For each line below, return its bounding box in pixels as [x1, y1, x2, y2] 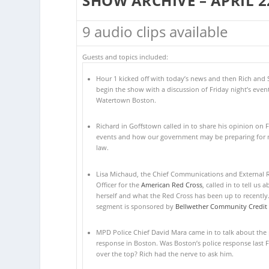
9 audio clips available [82, 22, 228, 42]
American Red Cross [141, 180, 202, 189]
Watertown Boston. [95, 95, 156, 104]
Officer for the [95, 180, 141, 189]
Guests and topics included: [82, 53, 169, 62]
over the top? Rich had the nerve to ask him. [95, 250, 234, 258]
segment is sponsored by [95, 202, 175, 211]
